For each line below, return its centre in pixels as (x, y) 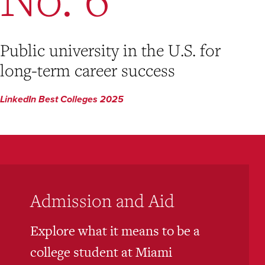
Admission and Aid (102, 201)
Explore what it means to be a (115, 231)
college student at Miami (101, 252)
